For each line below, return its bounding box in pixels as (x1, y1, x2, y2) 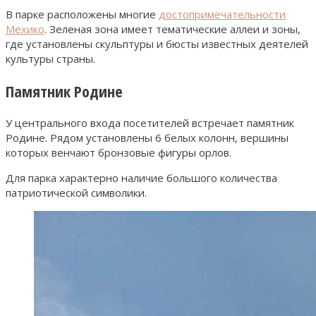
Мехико (6, 21, 44, 36)
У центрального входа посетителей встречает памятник (6, 115, 294, 130)
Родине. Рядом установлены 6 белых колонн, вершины (6, 130, 288, 145)
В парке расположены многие (6, 6, 159, 21)
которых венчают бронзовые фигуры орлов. (6, 145, 231, 159)
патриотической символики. (6, 185, 147, 200)
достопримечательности (159, 6, 286, 21)
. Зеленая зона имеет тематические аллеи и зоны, (44, 21, 300, 36)
